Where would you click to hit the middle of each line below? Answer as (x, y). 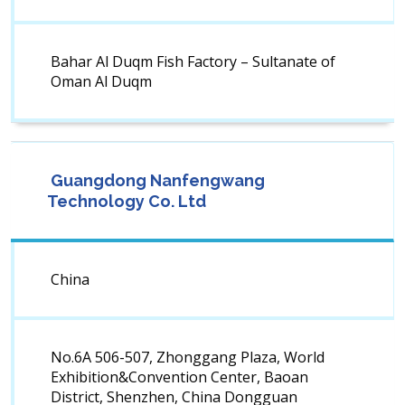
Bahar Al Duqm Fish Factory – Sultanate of (193, 62)
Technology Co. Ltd (127, 202)
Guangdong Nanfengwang (156, 181)
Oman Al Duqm (101, 82)
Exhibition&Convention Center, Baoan (179, 377)
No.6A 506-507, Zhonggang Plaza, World (188, 358)
